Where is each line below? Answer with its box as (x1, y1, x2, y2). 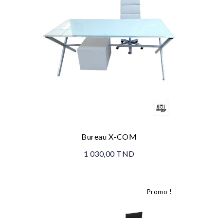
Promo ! (146, 188, 172, 196)
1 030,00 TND (83, 149, 135, 158)
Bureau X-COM (81, 132, 137, 141)
